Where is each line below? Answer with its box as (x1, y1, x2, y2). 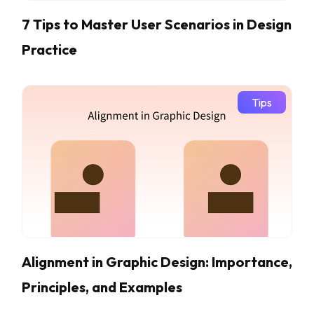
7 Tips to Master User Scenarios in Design (22, 15, 292, 33)
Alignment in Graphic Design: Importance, (22, 252, 292, 271)
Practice (22, 40, 77, 58)
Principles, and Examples (22, 278, 182, 296)
